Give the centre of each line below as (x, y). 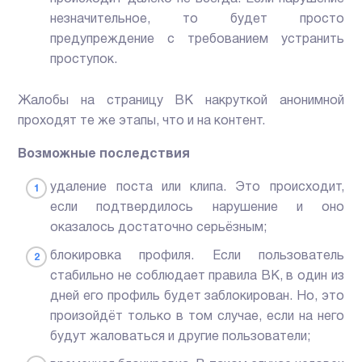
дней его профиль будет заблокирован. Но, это (197, 297)
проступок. (84, 60)
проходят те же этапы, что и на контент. (142, 122)
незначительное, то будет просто (197, 20)
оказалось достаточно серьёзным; (159, 228)
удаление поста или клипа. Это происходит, (197, 188)
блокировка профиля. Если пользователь (197, 257)
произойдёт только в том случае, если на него (197, 317)
